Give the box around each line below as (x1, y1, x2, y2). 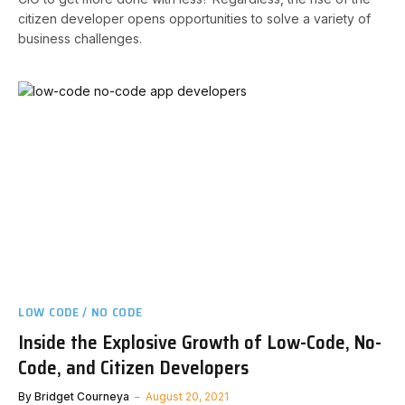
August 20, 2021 (146, 390, 229, 403)
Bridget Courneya (34, 390, 129, 403)
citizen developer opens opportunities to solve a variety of (18, 10, 371, 26)
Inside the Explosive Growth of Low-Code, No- (18, 327, 381, 357)
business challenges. (18, 30, 142, 46)
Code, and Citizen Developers (18, 353, 249, 382)
